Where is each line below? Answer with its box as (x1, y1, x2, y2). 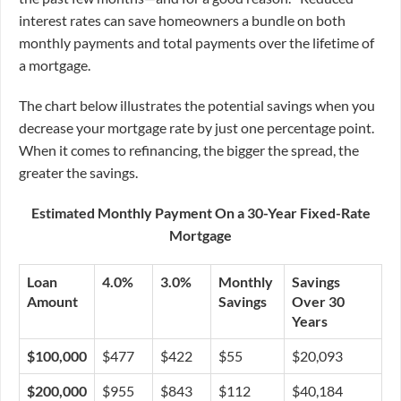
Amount (27, 293, 78, 311)
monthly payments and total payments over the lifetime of (19, 34, 374, 52)
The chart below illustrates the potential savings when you (19, 97, 375, 115)
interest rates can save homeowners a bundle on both (19, 12, 346, 30)
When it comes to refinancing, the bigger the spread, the (19, 141, 359, 159)
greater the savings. (19, 164, 138, 182)
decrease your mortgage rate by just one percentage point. (19, 119, 374, 137)
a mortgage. (19, 56, 90, 74)
